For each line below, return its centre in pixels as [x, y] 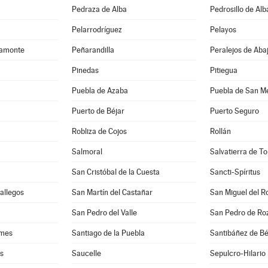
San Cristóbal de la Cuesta [116, 172]
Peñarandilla [93, 50]
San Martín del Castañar [112, 192]
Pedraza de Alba [100, 9]
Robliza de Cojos [100, 131]
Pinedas [86, 70]
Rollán [220, 131]
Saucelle [87, 253]
